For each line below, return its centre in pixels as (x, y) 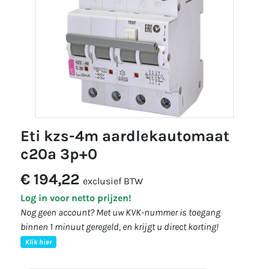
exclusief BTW (113, 181)
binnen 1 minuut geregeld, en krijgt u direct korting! (119, 227)
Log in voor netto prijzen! (76, 198)
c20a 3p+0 (59, 154)
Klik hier (38, 242)
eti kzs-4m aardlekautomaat (25, 136)
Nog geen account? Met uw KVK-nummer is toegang (120, 212)
